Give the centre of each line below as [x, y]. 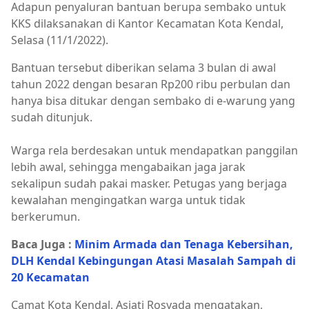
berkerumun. [46, 217]
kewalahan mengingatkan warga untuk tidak [128, 200]
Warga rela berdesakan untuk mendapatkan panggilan [154, 150]
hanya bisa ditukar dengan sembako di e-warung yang [153, 101]
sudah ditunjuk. [52, 117]
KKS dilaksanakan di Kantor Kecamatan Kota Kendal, [147, 23]
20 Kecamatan [50, 277]
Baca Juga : [43, 244]
